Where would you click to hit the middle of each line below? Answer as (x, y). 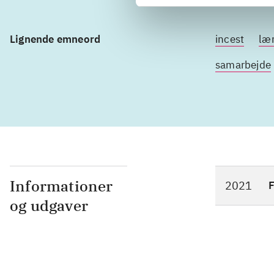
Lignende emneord (55, 39)
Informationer (61, 186)
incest (230, 39)
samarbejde (243, 65)
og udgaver (49, 206)
